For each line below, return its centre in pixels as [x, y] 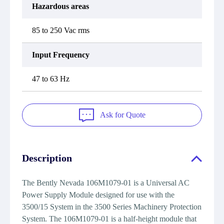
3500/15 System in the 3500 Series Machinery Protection [112, 207]
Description [47, 158]
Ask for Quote [122, 115]
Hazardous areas [60, 6]
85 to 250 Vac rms [61, 30]
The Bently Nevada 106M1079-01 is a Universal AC [106, 183]
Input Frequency [61, 55]
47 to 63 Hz [51, 79]
